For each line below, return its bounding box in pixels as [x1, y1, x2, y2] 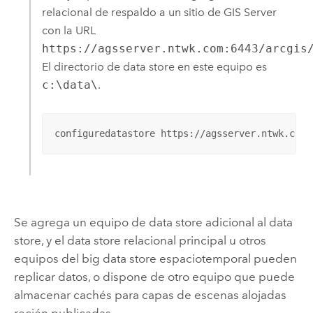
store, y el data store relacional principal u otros [13, 233, 266, 248]
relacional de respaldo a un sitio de [41, 6, 224, 20]
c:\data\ [41, 78, 98, 92]
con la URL [41, 24, 96, 38]
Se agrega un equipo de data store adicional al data [13, 215, 293, 230]
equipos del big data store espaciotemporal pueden [13, 252, 297, 266]
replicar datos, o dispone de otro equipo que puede [13, 270, 295, 284]
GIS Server [223, 6, 277, 20]
